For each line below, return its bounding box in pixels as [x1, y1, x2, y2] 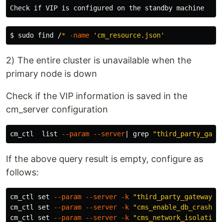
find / [38, 31, 61, 39]
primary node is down [6, 68, 97, 79]
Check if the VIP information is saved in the [6, 91, 187, 101]
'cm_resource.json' [93, 31, 165, 39]
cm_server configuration [6, 104, 108, 114]
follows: [6, 167, 39, 177]
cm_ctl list [10, 130, 61, 138]
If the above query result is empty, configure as [6, 154, 203, 164]
